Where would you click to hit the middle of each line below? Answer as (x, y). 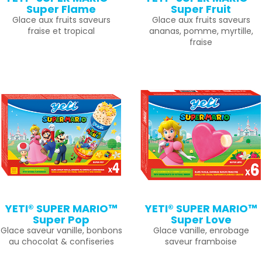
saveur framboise (201, 242)
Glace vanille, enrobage (201, 230)
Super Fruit (201, 9)
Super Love (201, 220)
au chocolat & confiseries (61, 242)
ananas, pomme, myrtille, (201, 31)
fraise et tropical (61, 31)
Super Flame (61, 9)
